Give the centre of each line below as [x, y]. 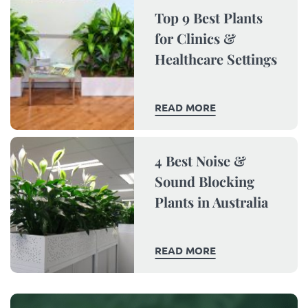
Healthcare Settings [216, 59]
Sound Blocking [205, 181]
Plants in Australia [211, 202]
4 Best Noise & [200, 161]
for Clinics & [195, 38]
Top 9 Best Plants [209, 18]
